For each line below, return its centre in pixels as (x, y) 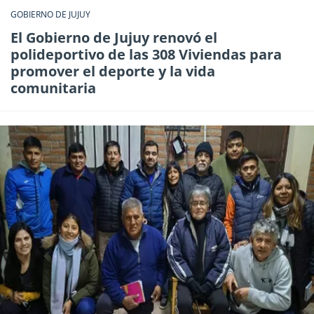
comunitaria (53, 88)
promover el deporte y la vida (113, 71)
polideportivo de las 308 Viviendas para (146, 55)
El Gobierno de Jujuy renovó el (114, 38)
